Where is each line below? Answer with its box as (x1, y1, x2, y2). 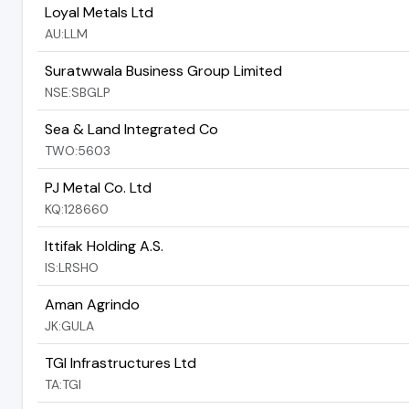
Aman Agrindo (45, 294, 140, 314)
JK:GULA (45, 317, 94, 334)
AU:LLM (45, 25, 88, 42)
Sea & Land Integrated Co (45, 119, 218, 139)
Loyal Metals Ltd (45, 2, 153, 22)
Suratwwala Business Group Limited (45, 60, 282, 80)
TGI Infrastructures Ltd (45, 352, 196, 372)
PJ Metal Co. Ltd (45, 177, 152, 197)
